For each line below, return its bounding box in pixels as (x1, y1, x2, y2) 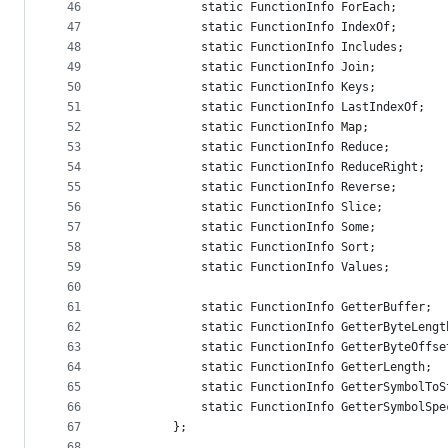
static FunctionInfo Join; (117, 60, 376, 75)
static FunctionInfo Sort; (117, 240, 376, 255)
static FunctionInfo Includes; (117, 40, 404, 55)
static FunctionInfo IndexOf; (117, 20, 397, 35)
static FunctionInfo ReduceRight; (117, 160, 425, 175)
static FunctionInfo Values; (117, 260, 390, 275)
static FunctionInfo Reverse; (117, 180, 397, 195)
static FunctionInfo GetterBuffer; (117, 300, 432, 315)
